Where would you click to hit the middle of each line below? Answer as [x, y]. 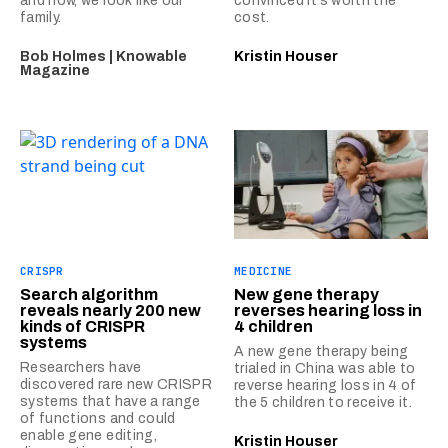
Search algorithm [89, 295]
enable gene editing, [88, 436]
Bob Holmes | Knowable [103, 57]
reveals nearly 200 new [110, 311]
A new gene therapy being [321, 352]
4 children [273, 327]
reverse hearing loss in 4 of [325, 386]
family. [41, 18]
